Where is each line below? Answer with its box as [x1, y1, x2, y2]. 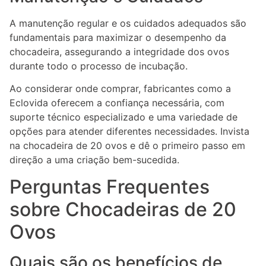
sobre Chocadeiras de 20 [9, 197, 236, 221]
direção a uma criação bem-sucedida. [9, 154, 179, 166]
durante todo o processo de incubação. [9, 59, 188, 72]
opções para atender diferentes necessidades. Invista [9, 125, 249, 138]
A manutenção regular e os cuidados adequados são [9, 17, 246, 29]
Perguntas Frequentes [9, 175, 210, 198]
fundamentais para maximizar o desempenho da [9, 31, 226, 43]
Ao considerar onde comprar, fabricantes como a [9, 83, 231, 95]
